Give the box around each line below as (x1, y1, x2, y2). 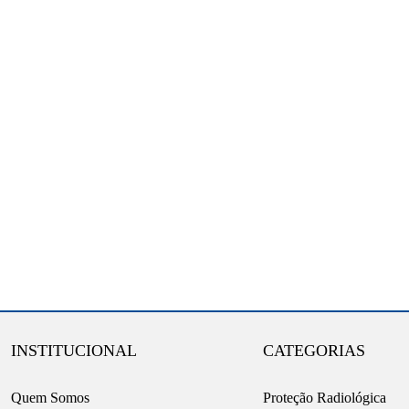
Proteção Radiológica (262, 389, 386, 405)
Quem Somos (11, 389, 89, 405)
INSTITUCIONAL (11, 341, 137, 360)
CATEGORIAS (262, 341, 365, 360)
